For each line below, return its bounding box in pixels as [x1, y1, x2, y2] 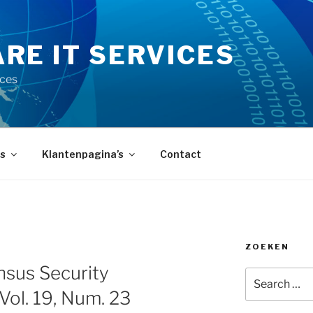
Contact [159, 147, 201, 160]
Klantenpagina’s [41, 147, 124, 160]
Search [244, 268, 281, 280]
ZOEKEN [245, 242, 289, 252]
